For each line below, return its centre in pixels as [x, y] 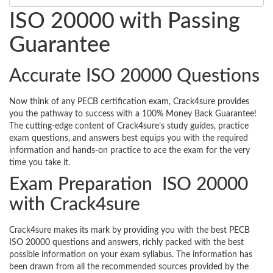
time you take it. [40, 163]
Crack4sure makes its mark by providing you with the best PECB [129, 231]
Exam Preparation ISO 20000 [129, 185]
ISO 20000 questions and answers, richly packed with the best [126, 243]
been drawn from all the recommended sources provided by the [129, 267]
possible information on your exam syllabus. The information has [131, 255]
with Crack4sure [75, 205]
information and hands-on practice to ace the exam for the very [129, 151]
